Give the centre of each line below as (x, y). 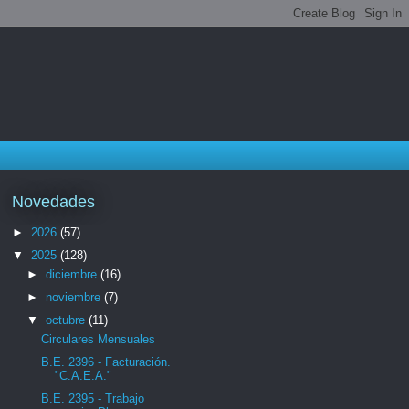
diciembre (73, 275)
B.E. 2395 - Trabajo (93, 398)
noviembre (74, 297)
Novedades (53, 201)
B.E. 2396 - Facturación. (106, 362)
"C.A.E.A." (84, 376)
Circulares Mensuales (99, 340)
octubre (67, 320)
